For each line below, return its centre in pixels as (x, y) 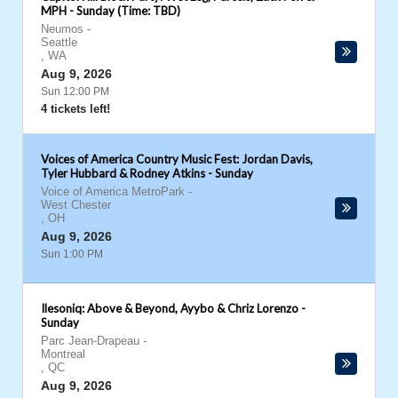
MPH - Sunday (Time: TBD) (111, 11)
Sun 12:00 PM (75, 92)
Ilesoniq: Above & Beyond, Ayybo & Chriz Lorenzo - (173, 308)
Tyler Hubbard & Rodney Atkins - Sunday (147, 173)
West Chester (76, 205)
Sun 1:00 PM (72, 254)
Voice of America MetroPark (113, 191)
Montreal (63, 354)
